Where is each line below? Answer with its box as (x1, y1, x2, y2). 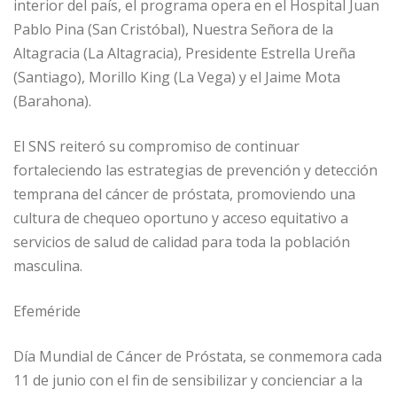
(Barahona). (13, 90, 91, 111)
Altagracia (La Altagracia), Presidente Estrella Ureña (13, 43, 355, 63)
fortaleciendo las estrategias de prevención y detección (13, 160, 378, 180)
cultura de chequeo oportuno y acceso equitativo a (13, 207, 348, 228)
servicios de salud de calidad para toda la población (13, 231, 350, 252)
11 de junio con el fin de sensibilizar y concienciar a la (13, 370, 362, 390)
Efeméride (13, 300, 81, 321)
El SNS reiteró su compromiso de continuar (13, 136, 300, 156)
